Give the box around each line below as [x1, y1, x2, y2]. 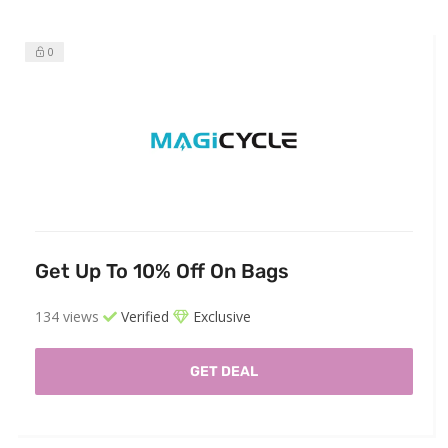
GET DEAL [190, 363, 258, 381]
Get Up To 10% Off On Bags [35, 259, 289, 284]
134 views [35, 307, 99, 327]
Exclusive [189, 307, 251, 327]
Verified [117, 307, 169, 327]
